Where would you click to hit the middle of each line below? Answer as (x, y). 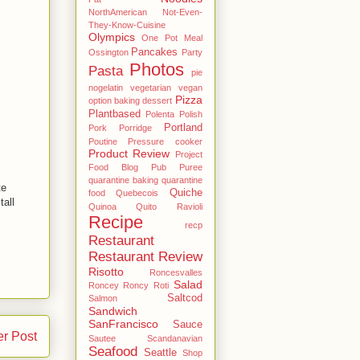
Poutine (102, 141)
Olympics (111, 37)
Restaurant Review (145, 256)
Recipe (115, 222)
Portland (183, 127)
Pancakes (154, 52)
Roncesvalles (176, 272)
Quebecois (137, 192)
